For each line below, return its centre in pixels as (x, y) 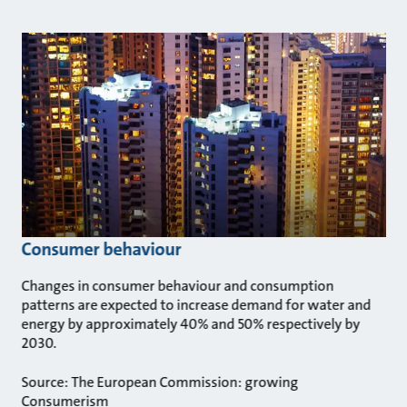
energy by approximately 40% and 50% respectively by (191, 323)
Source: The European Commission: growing (160, 382)
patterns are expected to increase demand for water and (196, 304)
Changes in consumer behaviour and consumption (178, 285)
